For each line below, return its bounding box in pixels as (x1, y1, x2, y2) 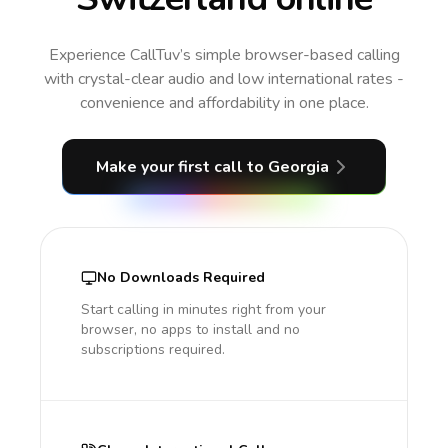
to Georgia (246, 156, 329, 178)
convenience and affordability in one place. (79, 92, 369, 114)
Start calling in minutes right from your (81, 300, 326, 319)
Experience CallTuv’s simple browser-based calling (48, 44, 400, 66)
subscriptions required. (81, 340, 225, 359)
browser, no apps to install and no (81, 320, 300, 339)
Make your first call (95, 156, 247, 178)
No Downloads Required (97, 268, 265, 287)
